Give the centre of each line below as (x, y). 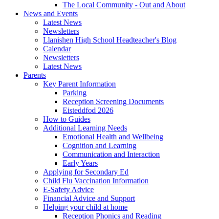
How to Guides (67, 119)
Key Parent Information (79, 84)
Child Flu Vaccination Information (96, 181)
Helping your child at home (85, 207)
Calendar (57, 49)
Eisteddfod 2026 (88, 110)
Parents (35, 75)
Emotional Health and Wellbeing (113, 137)
